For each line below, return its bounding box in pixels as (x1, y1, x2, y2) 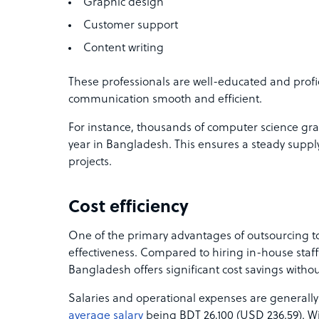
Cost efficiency (68, 199, 189, 217)
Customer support (83, 19, 178, 32)
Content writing (83, 42, 164, 55)
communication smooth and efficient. (68, 93, 262, 106)
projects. (68, 156, 112, 169)
